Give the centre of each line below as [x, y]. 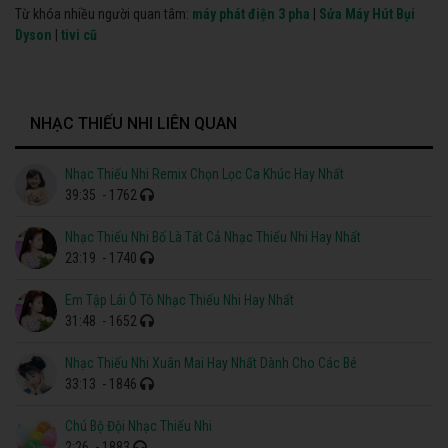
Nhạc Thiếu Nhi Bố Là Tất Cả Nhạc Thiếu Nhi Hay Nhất [213, 236]
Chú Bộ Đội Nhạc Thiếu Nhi [139, 425]
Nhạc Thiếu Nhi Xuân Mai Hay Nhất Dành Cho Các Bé [211, 362]
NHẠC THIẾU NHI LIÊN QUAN [133, 123]
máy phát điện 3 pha [251, 13]
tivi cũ [79, 34]
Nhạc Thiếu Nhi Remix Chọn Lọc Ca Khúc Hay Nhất [205, 173]
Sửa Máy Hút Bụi [367, 13]
